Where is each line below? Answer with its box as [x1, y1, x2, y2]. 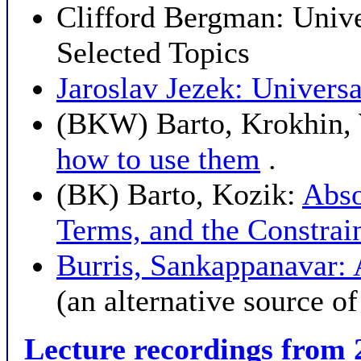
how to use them [56, 142, 260, 176]
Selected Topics [56, 35, 250, 69]
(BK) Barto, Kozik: [56, 177, 302, 211]
